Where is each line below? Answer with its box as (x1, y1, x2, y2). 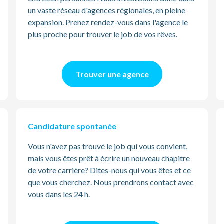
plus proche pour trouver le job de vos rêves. (28, 29, 177, 39)
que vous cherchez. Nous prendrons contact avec (28, 177, 194, 187)
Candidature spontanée (28, 121, 116, 131)
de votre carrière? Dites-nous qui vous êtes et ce (28, 165, 191, 175)
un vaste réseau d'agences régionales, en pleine (28, 5, 185, 15)
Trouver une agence (75, 69, 149, 79)
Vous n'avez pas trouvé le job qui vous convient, (28, 141, 187, 151)
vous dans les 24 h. (28, 189, 90, 199)
